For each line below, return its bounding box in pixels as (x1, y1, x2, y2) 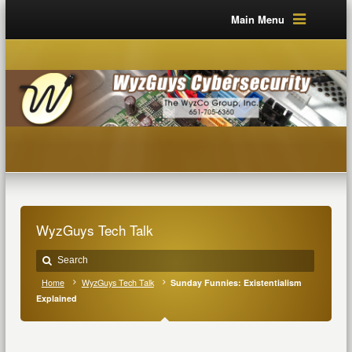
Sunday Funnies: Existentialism (170, 277, 302, 289)
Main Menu (230, 12, 284, 27)
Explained (35, 292, 77, 305)
